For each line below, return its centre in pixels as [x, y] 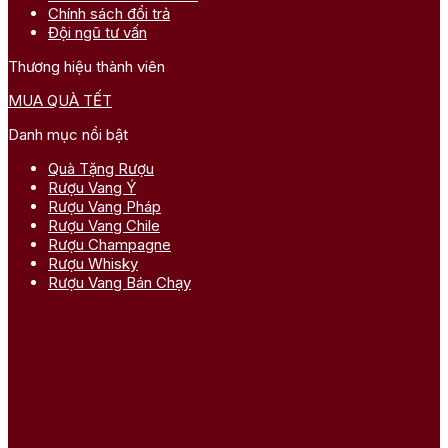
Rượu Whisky [93, 263]
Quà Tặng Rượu [101, 168]
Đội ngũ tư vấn [97, 32]
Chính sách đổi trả [109, 13]
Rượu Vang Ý [92, 187]
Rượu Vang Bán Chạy [119, 282]
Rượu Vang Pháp [104, 206]
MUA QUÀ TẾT [60, 100]
